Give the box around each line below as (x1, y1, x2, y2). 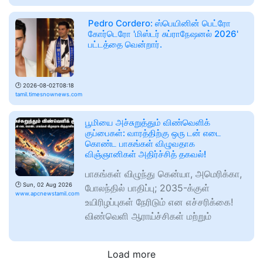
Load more (107, 248, 156, 261)
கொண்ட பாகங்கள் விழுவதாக (85, 138, 195, 150)
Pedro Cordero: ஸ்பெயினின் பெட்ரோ (88, 18, 231, 29)
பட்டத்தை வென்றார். (88, 39, 162, 50)
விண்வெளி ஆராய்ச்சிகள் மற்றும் (85, 210, 211, 222)
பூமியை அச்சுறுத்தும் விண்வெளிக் (85, 117, 210, 129)
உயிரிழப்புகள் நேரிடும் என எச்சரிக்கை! (85, 196, 233, 208)
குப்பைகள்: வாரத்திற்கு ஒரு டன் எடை (85, 127, 221, 139)
